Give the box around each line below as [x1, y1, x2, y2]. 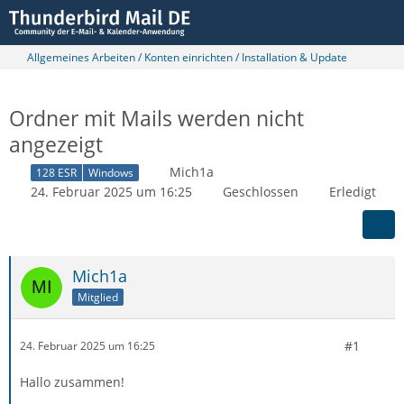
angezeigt [9, 130, 103, 159]
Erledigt [329, 182, 376, 200]
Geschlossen [223, 182, 298, 200]
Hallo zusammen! [20, 372, 124, 390]
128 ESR [36, 164, 77, 180]
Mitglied [78, 289, 118, 305]
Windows [88, 164, 133, 180]
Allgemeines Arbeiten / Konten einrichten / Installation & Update [27, 50, 347, 65]
